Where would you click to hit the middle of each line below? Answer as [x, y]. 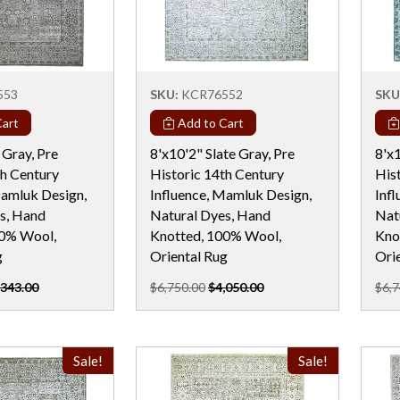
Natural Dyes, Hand [210, 214]
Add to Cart [209, 122]
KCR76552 [212, 94]
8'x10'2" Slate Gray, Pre [222, 153]
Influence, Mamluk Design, [231, 194]
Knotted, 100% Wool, [216, 235]
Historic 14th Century [217, 173]
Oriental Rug [189, 255]
